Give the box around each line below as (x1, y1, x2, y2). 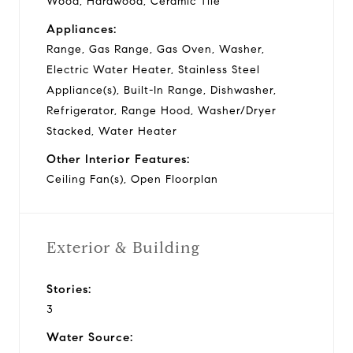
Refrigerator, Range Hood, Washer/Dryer (46, 103, 277, 117)
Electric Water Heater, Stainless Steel (46, 62, 260, 76)
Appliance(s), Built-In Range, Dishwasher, (46, 83, 277, 97)
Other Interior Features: (46, 151, 190, 166)
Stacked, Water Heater (46, 124, 177, 138)
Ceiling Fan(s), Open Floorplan (46, 172, 218, 186)
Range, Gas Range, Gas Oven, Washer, (46, 42, 265, 56)
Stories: (46, 281, 91, 296)
